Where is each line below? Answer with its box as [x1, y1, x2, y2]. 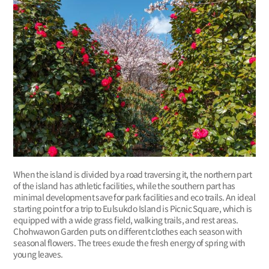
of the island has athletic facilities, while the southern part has [13, 179, 235, 192]
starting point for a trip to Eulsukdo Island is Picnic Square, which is [13, 202, 252, 214]
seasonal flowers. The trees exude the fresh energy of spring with [13, 236, 246, 249]
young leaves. [13, 247, 63, 260]
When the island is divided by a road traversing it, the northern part [13, 168, 252, 180]
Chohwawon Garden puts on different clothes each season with [13, 225, 242, 237]
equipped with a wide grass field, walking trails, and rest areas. [13, 213, 238, 226]
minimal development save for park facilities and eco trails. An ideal [13, 190, 255, 203]
